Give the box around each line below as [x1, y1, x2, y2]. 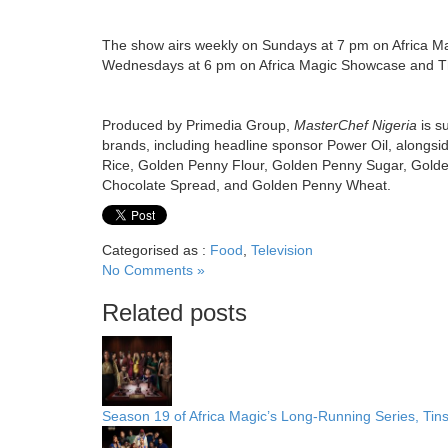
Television [251, 241, 313, 258]
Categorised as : [102, 241, 210, 258]
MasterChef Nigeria [294, 116, 417, 133]
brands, [102, 136, 150, 153]
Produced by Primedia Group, [102, 116, 290, 133]
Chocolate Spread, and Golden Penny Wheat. [102, 176, 391, 193]
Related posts [102, 298, 247, 326]
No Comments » [102, 261, 205, 278]
